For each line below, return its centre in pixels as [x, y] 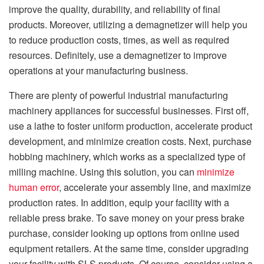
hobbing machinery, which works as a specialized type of [127, 157]
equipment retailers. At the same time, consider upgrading [129, 249]
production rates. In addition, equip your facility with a [119, 203]
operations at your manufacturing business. [98, 71]
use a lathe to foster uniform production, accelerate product [131, 126]
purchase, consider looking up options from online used [124, 233]
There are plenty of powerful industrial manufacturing [118, 95]
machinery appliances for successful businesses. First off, [129, 111]
